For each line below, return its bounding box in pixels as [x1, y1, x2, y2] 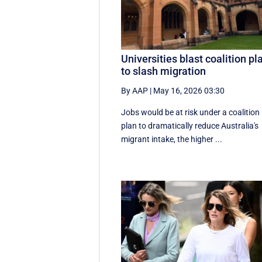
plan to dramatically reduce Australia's [121, 121, 259, 131]
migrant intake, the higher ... [121, 135, 223, 144]
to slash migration [121, 65, 206, 78]
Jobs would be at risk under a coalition [121, 108, 260, 118]
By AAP [121, 86, 149, 96]
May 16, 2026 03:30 [153, 86, 225, 96]
